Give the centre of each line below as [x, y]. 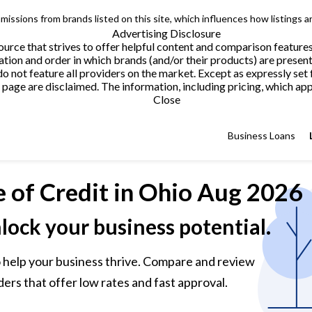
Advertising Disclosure [166, 33]
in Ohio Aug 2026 [208, 192]
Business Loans [262, 135]
